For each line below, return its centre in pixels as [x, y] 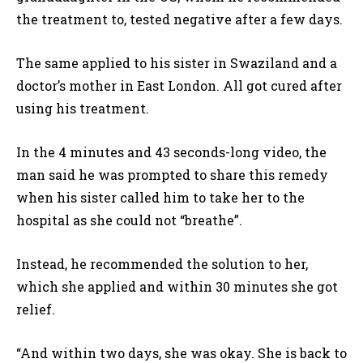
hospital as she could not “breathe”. [129, 220]
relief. [36, 310]
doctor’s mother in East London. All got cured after [179, 86]
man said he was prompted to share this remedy [172, 175]
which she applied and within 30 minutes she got [177, 287]
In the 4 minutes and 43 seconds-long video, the [171, 152]
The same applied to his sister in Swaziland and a [177, 63]
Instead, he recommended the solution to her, [162, 264]
